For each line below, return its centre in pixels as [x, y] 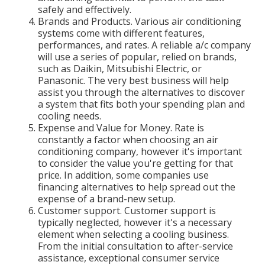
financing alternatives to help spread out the [137, 187]
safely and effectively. [85, 10]
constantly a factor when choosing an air [128, 140]
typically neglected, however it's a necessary [135, 223]
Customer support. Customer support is [127, 211]
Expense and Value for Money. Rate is [121, 128]
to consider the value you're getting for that [135, 164]
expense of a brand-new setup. [106, 199]
